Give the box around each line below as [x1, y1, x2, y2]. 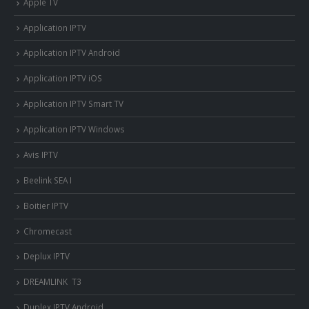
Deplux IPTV [23, 250, 70, 262]
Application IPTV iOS [23, 72, 102, 84]
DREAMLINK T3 [23, 276, 81, 288]
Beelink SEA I [23, 174, 74, 186]
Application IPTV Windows [23, 123, 125, 135]
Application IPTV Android [23, 47, 120, 59]
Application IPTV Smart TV [23, 98, 123, 110]
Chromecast [23, 225, 72, 237]
